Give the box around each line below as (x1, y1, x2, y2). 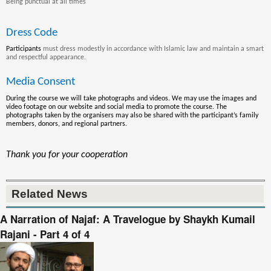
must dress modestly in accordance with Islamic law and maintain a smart (43, 45, 264, 53)
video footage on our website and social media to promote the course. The (6, 103, 227, 111)
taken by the (45, 111, 83, 119)
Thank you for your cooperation (6, 149, 128, 160)
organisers (83, 111, 114, 119)
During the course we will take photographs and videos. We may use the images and (6, 94, 256, 102)
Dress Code (6, 27, 57, 39)
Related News (11, 186, 88, 200)
